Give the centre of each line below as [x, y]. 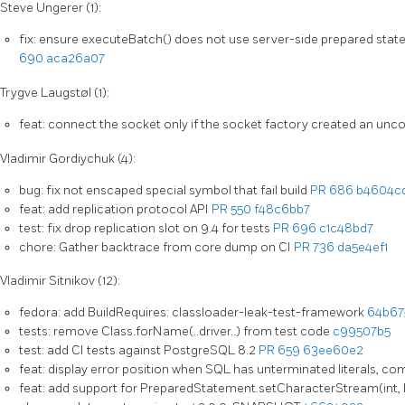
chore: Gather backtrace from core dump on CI [156, 247]
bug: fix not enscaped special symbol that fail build [165, 190]
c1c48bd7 [346, 228]
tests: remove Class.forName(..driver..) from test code [176, 332]
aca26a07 [75, 58]
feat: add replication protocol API [115, 209]
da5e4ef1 [363, 247]
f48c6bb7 [282, 209]
